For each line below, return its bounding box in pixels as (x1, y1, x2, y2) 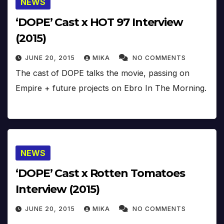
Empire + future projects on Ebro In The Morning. (15, 82, 206, 93)
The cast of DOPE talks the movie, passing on (15, 67, 189, 78)
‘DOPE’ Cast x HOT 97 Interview (15, 15, 183, 29)
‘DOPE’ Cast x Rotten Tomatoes (15, 166, 185, 180)
